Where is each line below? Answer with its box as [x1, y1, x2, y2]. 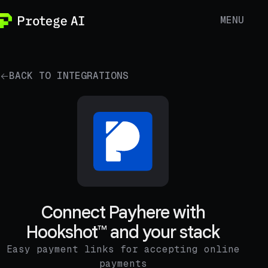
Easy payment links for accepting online [6, 243, 240, 256]
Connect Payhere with [41, 202, 205, 224]
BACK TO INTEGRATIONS [9, 69, 129, 83]
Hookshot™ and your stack [26, 221, 220, 243]
